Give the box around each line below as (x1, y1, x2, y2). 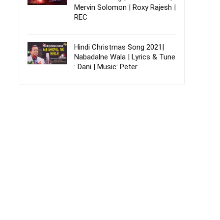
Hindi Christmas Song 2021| (74, 43, 164, 52)
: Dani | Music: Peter (74, 62, 137, 71)
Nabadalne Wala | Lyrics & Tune (74, 53, 175, 61)
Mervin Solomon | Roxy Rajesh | (74, 3, 176, 12)
